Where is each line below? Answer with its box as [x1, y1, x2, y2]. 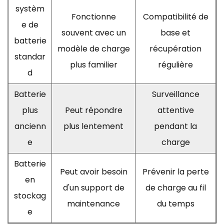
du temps [156, 197, 194, 209]
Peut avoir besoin [59, 165, 127, 177]
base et [160, 26, 190, 38]
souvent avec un [61, 26, 126, 38]
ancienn [14, 120, 46, 132]
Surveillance [151, 88, 199, 100]
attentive [157, 104, 194, 116]
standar [14, 50, 45, 62]
